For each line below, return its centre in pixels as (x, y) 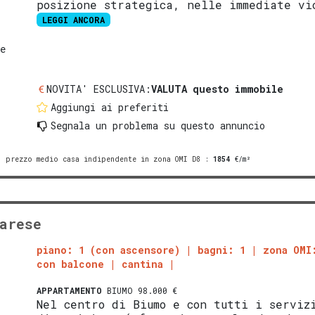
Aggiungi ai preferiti (110, 107)
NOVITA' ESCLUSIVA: (99, 89)
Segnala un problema (105, 125)
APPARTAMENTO (70, 290)
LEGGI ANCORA (74, 19)
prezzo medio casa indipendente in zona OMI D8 (103, 159)
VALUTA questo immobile (218, 89)
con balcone (71, 264)
